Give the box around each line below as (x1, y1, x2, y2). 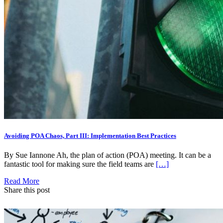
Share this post (4, 185, 50, 194)
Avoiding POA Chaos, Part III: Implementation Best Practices (4, 131, 176, 139)
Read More (4, 176, 39, 185)
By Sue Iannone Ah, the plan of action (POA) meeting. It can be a (4, 150, 211, 159)
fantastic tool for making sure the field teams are (4, 159, 156, 168)
